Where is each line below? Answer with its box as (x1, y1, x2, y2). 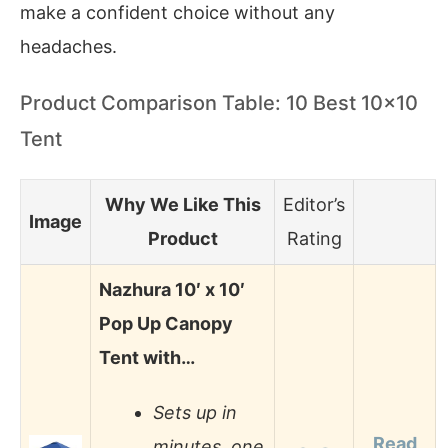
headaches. (20, 35, 117, 57)
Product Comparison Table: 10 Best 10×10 (20, 91, 418, 116)
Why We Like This (104, 193, 261, 215)
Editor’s (283, 193, 345, 215)
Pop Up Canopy (99, 312, 233, 334)
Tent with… (99, 346, 195, 368)
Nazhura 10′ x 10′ (99, 278, 245, 300)
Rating (286, 227, 342, 249)
